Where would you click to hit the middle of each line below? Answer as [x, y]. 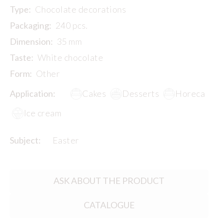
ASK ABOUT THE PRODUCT [109, 181]
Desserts [141, 93]
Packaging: [31, 25]
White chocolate [71, 57]
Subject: [25, 140]
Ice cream [43, 113]
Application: [33, 93]
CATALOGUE [109, 205]
